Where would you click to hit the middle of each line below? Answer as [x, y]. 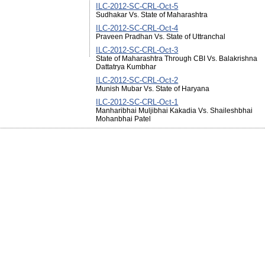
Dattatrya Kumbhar [126, 67]
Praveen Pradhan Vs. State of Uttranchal [161, 37]
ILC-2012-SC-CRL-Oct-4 [137, 28]
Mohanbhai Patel [124, 119]
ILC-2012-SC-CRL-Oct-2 [137, 80]
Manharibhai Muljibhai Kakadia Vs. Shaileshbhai [174, 111]
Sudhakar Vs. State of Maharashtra [152, 15]
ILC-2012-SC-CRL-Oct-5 [137, 6]
